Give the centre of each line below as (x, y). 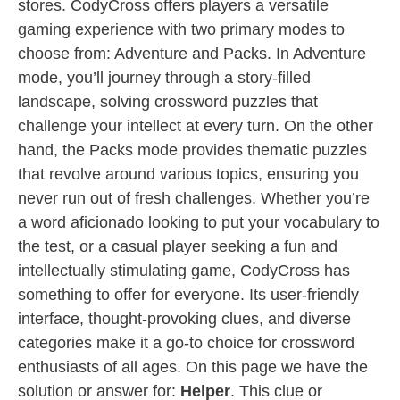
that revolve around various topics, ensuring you (188, 174)
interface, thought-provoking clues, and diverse (184, 319)
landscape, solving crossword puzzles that (168, 102)
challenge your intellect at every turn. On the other (196, 126)
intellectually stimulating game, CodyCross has (184, 271)
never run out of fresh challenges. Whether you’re (194, 198)
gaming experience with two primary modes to (181, 29)
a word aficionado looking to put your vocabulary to (199, 222)
